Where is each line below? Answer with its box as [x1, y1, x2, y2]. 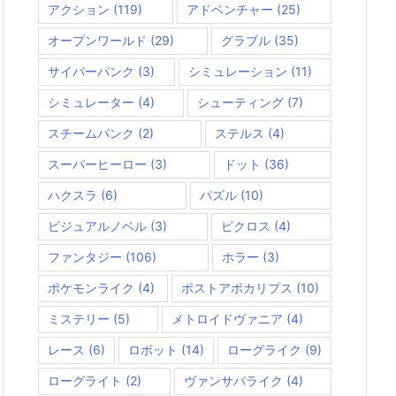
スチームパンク [48, 126, 134, 141]
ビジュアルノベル [48, 218, 147, 234]
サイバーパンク [48, 64, 134, 80]
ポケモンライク [48, 280, 134, 296]
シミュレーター [48, 95, 134, 110]
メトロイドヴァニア [171, 311, 283, 327]
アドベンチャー [187, 2, 273, 18]
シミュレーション [187, 64, 287, 80]
